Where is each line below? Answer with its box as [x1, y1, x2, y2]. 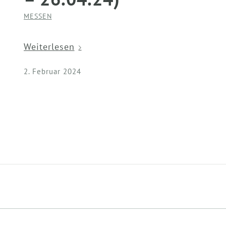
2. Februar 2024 [23, 66, 81, 76]
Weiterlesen [23, 41, 75, 53]
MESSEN [23, 11, 52, 21]
